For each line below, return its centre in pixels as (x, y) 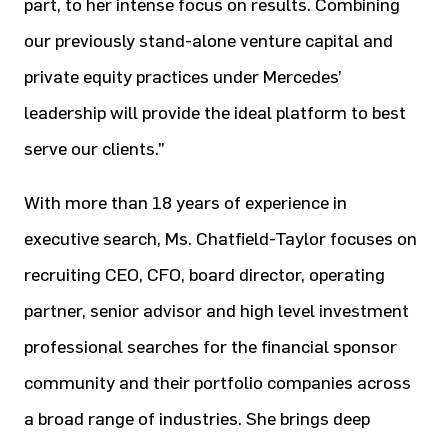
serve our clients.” (94, 149)
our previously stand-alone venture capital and (208, 41)
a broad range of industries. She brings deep (197, 419)
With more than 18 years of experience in (185, 203)
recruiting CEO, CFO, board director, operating (204, 275)
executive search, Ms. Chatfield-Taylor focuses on (220, 239)
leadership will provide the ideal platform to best (215, 113)
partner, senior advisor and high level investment (216, 311)
